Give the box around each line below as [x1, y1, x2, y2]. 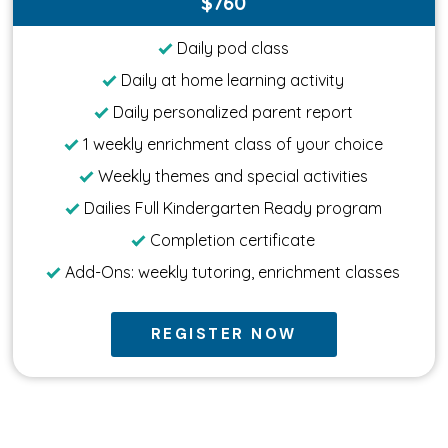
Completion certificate [150, 229, 316, 250]
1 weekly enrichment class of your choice [82, 133, 383, 154]
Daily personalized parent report [112, 101, 353, 122]
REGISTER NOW [150, 323, 297, 344]
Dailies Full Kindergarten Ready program [83, 197, 382, 218]
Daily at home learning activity [121, 69, 345, 90]
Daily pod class [176, 37, 289, 58]
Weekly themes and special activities [97, 165, 368, 186]
